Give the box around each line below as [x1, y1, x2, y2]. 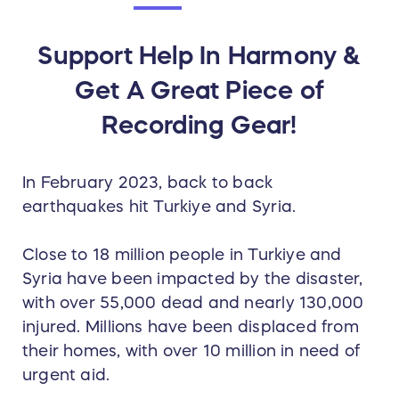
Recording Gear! [102, 112, 297, 138]
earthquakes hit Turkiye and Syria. [22, 199, 301, 216]
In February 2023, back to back [22, 175, 273, 191]
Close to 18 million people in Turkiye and [22, 247, 342, 264]
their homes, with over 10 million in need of [22, 343, 361, 360]
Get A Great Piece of [74, 77, 325, 103]
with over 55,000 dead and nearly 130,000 [22, 295, 364, 312]
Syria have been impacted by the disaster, [22, 271, 363, 288]
